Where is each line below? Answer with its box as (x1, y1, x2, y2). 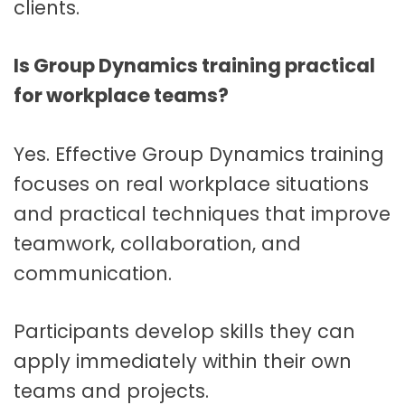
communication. (14, 259, 172, 287)
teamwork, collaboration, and (14, 230, 301, 257)
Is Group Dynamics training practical (14, 52, 375, 80)
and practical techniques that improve (14, 200, 391, 227)
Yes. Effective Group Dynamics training (14, 140, 384, 167)
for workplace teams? (14, 82, 229, 109)
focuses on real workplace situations (14, 170, 369, 197)
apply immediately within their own (14, 348, 352, 375)
